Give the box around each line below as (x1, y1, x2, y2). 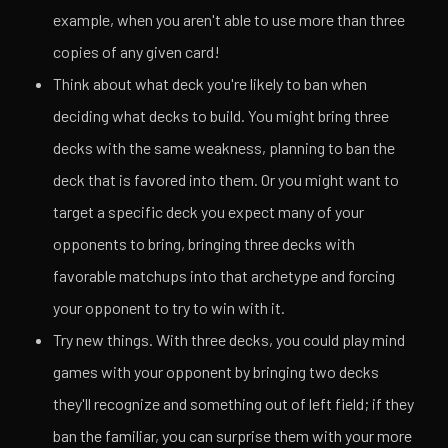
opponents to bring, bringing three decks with (53, 234, 356, 254)
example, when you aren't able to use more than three (53, 10, 406, 30)
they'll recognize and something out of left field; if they (53, 394, 415, 414)
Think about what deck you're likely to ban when (53, 74, 368, 94)
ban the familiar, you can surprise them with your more (53, 426, 413, 446)
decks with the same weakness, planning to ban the (53, 138, 396, 158)
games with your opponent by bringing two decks (53, 362, 380, 382)
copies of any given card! (53, 42, 221, 62)
